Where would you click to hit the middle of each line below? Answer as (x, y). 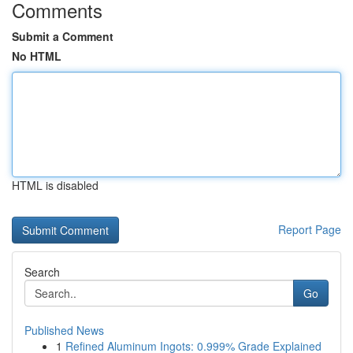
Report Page (310, 229)
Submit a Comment (63, 36)
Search (42, 272)
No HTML (37, 56)
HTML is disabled (55, 185)
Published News (64, 330)
